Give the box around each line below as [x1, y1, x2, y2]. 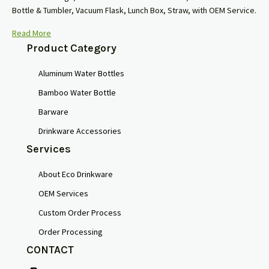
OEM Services [38, 188, 88, 199]
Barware [38, 106, 68, 118]
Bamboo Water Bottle [38, 87, 116, 98]
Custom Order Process [38, 207, 121, 219]
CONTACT [26, 243, 74, 257]
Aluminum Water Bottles [38, 68, 124, 79]
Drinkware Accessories [38, 125, 121, 137]
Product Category [26, 41, 116, 55]
